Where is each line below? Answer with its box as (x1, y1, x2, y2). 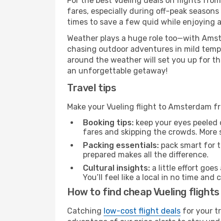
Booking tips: (83, 118, 134, 127)
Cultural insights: (83, 163, 150, 173)
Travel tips (67, 82, 116, 94)
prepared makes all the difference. (83, 150, 209, 159)
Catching (67, 206, 104, 216)
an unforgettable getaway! (67, 66, 168, 75)
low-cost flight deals (104, 206, 181, 216)
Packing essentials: (83, 141, 159, 150)
